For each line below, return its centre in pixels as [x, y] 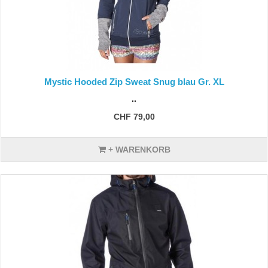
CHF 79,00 [134, 117]
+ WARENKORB [138, 150]
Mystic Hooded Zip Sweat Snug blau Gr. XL [134, 82]
